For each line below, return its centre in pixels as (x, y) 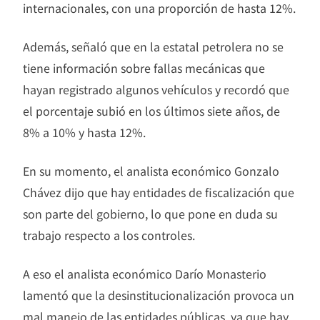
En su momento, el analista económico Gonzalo (151, 170)
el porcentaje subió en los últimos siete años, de (151, 110)
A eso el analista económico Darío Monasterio (145, 273)
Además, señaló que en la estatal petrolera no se (153, 46)
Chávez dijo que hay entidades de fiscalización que (159, 192)
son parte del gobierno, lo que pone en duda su (150, 213)
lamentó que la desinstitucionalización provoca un (159, 295)
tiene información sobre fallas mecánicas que (144, 67)
